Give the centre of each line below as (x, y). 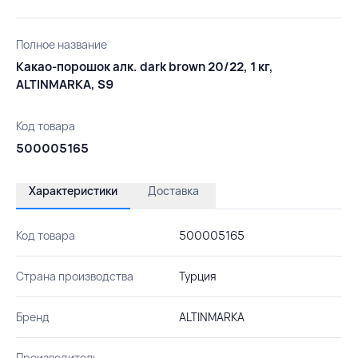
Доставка (173, 190)
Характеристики (73, 190)
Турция (197, 276)
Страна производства (75, 276)
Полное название (62, 44)
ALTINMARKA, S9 (65, 84)
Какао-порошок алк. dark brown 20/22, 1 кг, (145, 66)
